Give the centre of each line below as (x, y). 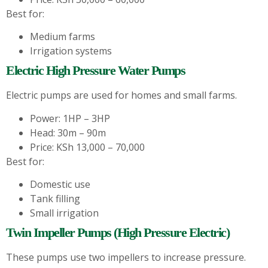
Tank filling (55, 199)
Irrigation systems (71, 51)
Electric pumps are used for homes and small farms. (121, 95)
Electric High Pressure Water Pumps (95, 71)
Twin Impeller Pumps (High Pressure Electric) (118, 233)
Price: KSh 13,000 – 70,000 (87, 147)
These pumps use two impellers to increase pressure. (126, 258)
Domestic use (60, 185)
